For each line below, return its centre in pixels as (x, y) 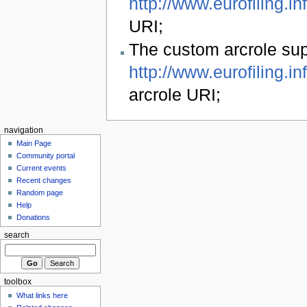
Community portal (46, 156)
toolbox (17, 282)
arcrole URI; (174, 94)
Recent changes (44, 181)
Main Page (34, 144)
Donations (34, 218)
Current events (42, 168)
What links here (42, 295)
